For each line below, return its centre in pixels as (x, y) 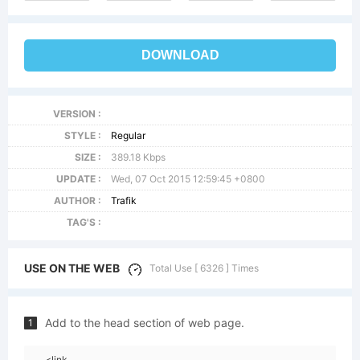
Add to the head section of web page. (145, 323)
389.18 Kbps (139, 157)
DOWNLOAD (180, 55)
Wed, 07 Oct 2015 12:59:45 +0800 (188, 179)
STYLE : (82, 135)
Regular (129, 135)
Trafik (124, 200)
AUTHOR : (77, 200)
